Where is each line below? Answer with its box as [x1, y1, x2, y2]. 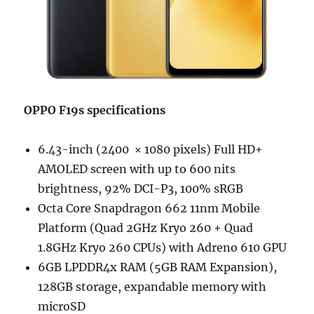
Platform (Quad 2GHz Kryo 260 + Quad [38, 220, 254, 235]
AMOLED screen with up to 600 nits [38, 161, 236, 176]
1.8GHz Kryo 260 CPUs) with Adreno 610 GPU [38, 240, 287, 254]
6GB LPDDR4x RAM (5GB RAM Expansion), [38, 259, 278, 274]
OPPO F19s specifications [24, 102, 166, 117]
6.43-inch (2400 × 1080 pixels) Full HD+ [38, 142, 264, 156]
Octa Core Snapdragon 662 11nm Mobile [38, 200, 261, 215]
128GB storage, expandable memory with [38, 279, 267, 294]
